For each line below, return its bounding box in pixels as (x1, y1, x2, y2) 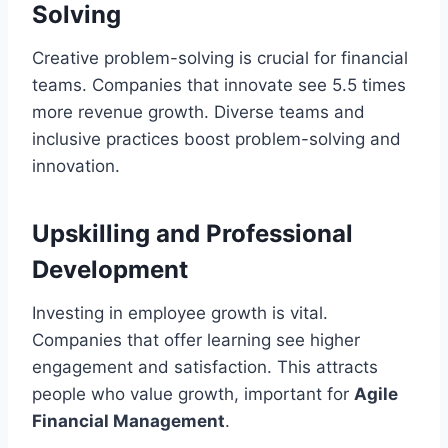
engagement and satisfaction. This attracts (32, 356, 378, 377)
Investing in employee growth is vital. (32, 302, 328, 323)
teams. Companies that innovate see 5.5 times (32, 74, 406, 95)
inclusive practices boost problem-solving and (32, 128, 401, 149)
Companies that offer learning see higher (32, 329, 360, 350)
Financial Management (32, 410, 225, 431)
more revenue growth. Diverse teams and (32, 101, 365, 122)
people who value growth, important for (32, 383, 354, 404)
